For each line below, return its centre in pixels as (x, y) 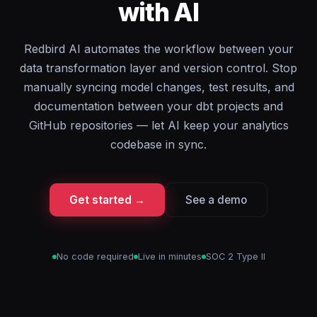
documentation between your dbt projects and (158, 106)
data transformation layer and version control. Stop (158, 68)
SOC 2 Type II (235, 257)
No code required (95, 257)
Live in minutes (169, 257)
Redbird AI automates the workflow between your (158, 49)
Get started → (107, 200)
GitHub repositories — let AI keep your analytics (158, 125)
